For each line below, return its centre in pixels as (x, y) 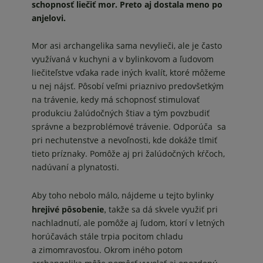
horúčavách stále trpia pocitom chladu (107, 236)
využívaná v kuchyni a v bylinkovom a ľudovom (123, 59)
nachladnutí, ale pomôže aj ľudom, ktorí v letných (128, 222)
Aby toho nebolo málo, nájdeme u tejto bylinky (123, 195)
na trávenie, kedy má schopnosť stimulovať (116, 99)
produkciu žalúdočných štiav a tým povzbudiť (121, 113)
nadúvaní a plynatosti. (75, 167)
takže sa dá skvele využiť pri (163, 209)
